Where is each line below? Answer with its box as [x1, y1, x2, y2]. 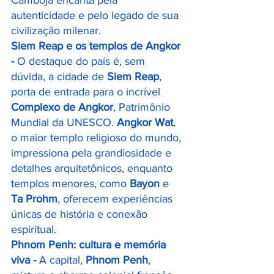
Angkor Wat [117, 116, 173, 128]
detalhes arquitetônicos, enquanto [11, 162, 176, 174]
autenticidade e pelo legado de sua [11, 9, 182, 21]
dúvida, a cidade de [11, 70, 107, 83]
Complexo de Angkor [11, 101, 113, 113]
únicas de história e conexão [11, 208, 150, 220]
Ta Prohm [11, 193, 57, 205]
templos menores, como [11, 177, 130, 190]
